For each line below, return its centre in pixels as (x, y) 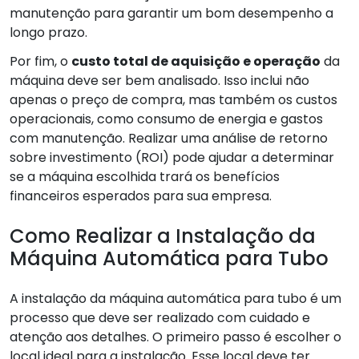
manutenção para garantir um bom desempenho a (171, 13)
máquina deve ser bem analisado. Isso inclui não (159, 80)
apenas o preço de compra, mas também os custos (173, 99)
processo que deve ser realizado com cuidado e (160, 317)
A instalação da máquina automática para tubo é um (175, 298)
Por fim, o (40, 61)
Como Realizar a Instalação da (163, 236)
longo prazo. (48, 32)
